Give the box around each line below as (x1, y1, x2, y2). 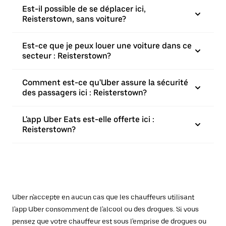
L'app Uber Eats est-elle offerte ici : (22, 115, 154, 124)
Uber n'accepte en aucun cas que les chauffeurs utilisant (12, 193, 194, 201)
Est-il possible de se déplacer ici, (22, 4, 146, 14)
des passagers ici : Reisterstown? (22, 88, 147, 97)
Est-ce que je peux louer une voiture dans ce (22, 41, 192, 50)
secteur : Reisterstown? (22, 51, 111, 61)
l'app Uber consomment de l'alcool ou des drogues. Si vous (12, 205, 199, 213)
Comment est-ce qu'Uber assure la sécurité (22, 78, 188, 87)
